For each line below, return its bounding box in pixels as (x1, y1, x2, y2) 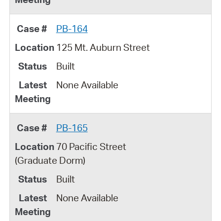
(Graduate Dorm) (14, 154, 85, 166)
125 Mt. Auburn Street (56, 41, 150, 53)
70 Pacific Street (56, 140, 126, 152)
